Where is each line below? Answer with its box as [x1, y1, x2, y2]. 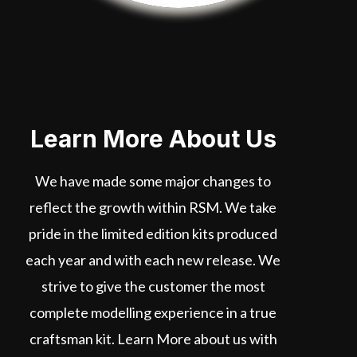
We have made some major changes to [35, 172, 271, 190]
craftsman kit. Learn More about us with [29, 330, 277, 348]
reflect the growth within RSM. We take [29, 198, 277, 217]
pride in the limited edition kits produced [29, 225, 277, 243]
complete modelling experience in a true [29, 304, 277, 322]
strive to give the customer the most [41, 277, 265, 296]
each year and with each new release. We [25, 251, 280, 269]
